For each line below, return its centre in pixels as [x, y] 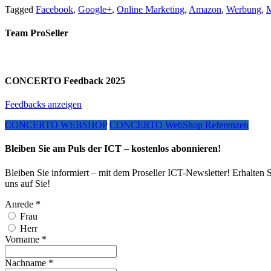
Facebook [54, 10]
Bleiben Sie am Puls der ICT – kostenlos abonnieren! [113, 149]
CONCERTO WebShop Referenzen [179, 125]
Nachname [27, 263]
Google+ [95, 10]
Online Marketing [151, 10]
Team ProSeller [37, 33]
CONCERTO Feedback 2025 [65, 80]
